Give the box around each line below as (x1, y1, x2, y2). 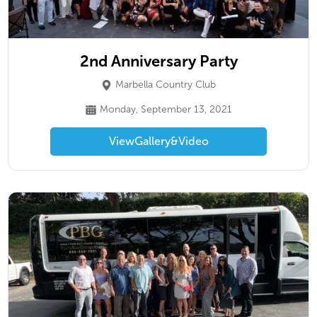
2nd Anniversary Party (79, 52, 238, 71)
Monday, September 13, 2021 (99, 103, 232, 115)
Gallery (134, 134, 171, 148)
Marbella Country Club (115, 79, 216, 91)
